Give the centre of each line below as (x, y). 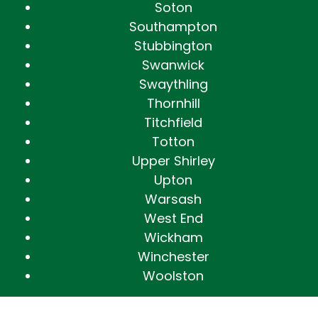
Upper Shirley (173, 161)
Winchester (173, 257)
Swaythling (173, 84)
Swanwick (173, 65)
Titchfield (173, 123)
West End (173, 219)
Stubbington (173, 46)
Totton (173, 142)
